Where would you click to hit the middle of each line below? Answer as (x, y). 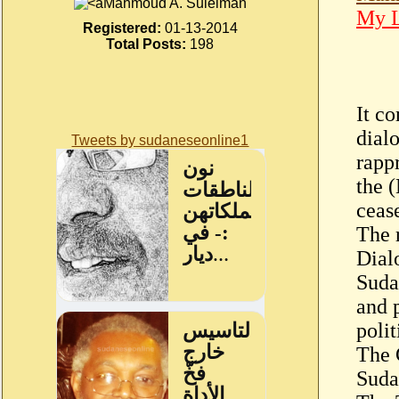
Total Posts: (147, 44)
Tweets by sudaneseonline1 (160, 140)
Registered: (122, 28)
